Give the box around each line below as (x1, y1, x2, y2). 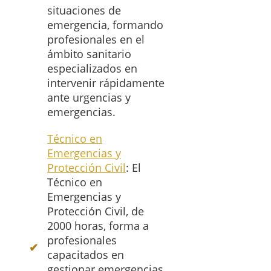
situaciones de (47, 3, 121, 18)
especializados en (47, 61, 137, 76)
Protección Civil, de (47, 204, 144, 219)
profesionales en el (47, 32, 145, 47)
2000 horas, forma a (47, 218, 149, 233)
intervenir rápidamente (47, 76, 165, 91)
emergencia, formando (47, 18, 163, 33)
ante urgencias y (47, 90, 131, 105)
